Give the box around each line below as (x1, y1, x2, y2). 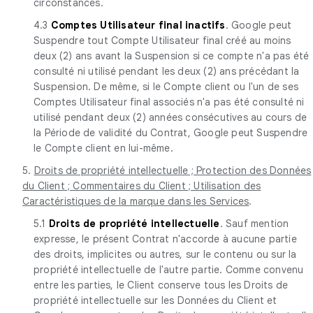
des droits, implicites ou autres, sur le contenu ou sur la (34, 247, 297, 261)
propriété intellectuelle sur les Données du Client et (34, 293, 277, 307)
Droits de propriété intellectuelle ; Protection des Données (34, 163, 312, 177)
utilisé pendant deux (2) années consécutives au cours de (34, 110, 307, 124)
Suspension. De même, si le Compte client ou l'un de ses (34, 80, 299, 93)
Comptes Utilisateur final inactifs (50, 18, 226, 31)
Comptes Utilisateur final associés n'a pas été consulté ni (34, 95, 305, 108)
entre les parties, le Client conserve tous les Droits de (34, 278, 289, 291)
